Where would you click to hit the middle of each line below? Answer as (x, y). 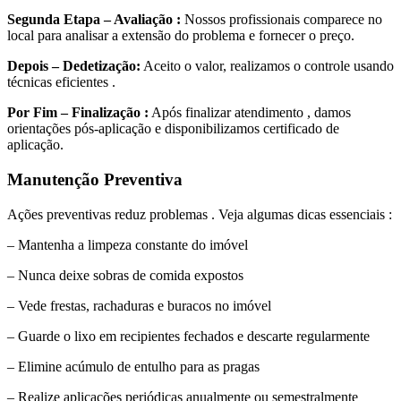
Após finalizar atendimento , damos (250, 113)
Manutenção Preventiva (95, 180)
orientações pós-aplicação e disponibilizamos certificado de (173, 129)
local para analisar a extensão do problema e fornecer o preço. (181, 36)
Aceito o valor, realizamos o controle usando (267, 66)
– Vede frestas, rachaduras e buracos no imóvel (139, 305)
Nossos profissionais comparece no (282, 20)
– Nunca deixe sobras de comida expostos (125, 275)
